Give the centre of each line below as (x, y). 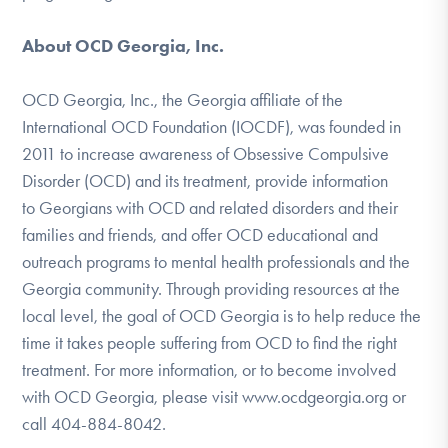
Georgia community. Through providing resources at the (211, 288)
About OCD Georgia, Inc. (123, 45)
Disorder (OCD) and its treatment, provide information (205, 180)
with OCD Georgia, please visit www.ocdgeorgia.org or (214, 396)
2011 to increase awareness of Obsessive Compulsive (206, 153)
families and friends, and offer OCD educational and (200, 234)
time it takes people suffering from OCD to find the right (210, 342)
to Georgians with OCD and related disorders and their (210, 207)
